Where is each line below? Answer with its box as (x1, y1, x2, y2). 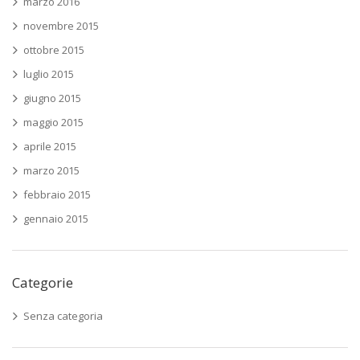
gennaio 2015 (23, 211, 88, 226)
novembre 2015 (23, 18, 99, 33)
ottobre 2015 (23, 42, 84, 57)
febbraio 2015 (23, 186, 91, 202)
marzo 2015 (23, 162, 80, 178)
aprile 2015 (23, 138, 76, 153)
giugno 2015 (23, 90, 81, 105)
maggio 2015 (23, 114, 84, 129)
